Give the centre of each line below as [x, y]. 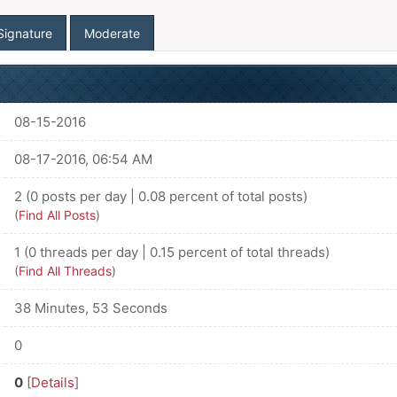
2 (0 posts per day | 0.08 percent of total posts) [160, 196]
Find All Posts [57, 215]
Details [52, 382]
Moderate [112, 33]
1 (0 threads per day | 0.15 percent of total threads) [171, 252]
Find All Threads [65, 271]
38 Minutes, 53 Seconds [90, 308]
